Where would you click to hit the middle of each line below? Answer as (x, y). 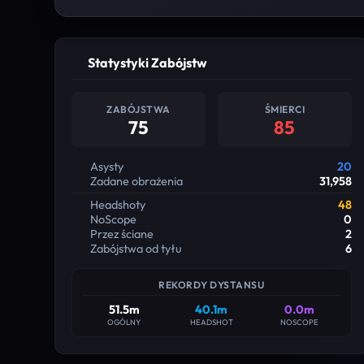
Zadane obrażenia (136, 181)
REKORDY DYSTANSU (212, 284)
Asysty (106, 166)
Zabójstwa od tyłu (135, 248)
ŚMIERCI (285, 109)
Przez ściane (121, 234)
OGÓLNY (124, 321)
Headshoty (117, 204)
